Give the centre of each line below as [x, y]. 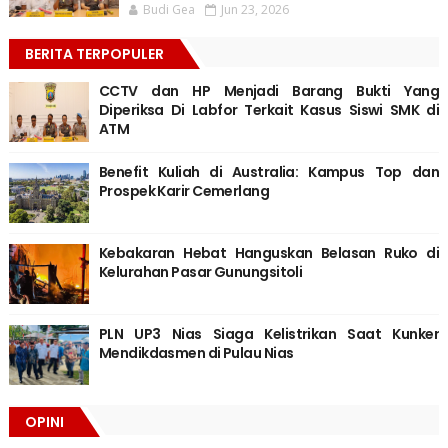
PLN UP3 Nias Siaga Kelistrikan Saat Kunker [269, 334]
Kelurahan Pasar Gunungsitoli [200, 272]
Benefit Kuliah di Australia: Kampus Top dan [269, 172]
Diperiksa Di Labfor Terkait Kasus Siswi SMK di [269, 110]
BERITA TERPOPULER [94, 54]
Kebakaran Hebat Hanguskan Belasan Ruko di [269, 253]
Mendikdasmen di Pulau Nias [196, 353]
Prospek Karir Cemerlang [184, 191]
